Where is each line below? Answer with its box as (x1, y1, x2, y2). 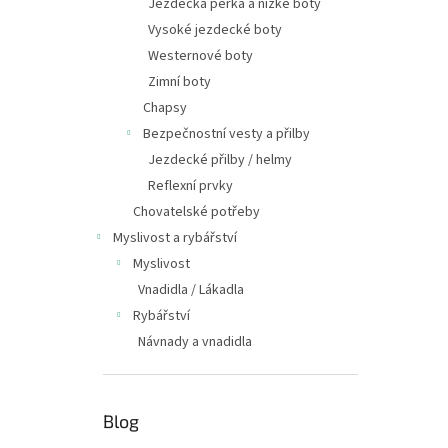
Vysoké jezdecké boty (148, 20, 282, 40)
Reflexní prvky (148, 176, 233, 196)
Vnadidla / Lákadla (138, 280, 244, 300)
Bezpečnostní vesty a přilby (143, 124, 310, 144)
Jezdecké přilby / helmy (148, 150, 292, 170)
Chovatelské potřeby (133, 202, 260, 222)
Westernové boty (148, 46, 253, 66)
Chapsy (143, 98, 187, 118)
